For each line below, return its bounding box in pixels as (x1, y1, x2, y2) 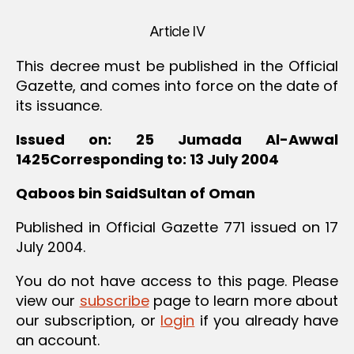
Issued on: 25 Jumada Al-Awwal (16, 129, 338, 149)
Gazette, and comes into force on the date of (16, 75, 338, 96)
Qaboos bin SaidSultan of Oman (16, 183, 255, 203)
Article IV (149, 22, 205, 40)
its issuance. (16, 95, 102, 115)
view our (16, 290, 80, 311)
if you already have (194, 310, 339, 330)
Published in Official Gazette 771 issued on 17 (16, 217, 338, 237)
